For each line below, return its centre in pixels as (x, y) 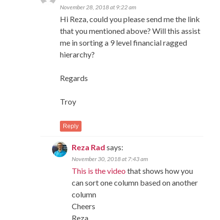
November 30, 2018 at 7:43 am (110, 159)
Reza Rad (89, 147)
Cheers (84, 206)
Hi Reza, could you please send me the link (130, 19)
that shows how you (160, 170)
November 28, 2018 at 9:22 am (98, 7)
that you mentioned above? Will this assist (130, 30)
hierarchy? (78, 54)
